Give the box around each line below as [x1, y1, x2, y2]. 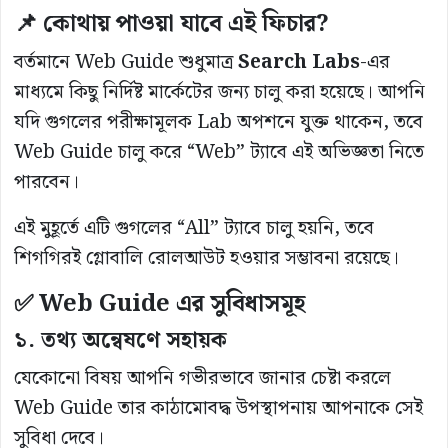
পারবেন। [14, 167, 79, 199]
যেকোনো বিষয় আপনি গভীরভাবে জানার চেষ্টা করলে [14, 363, 391, 395]
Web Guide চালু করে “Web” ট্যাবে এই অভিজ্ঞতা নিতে [14, 137, 424, 169]
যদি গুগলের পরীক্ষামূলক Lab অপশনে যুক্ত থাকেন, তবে [14, 107, 423, 139]
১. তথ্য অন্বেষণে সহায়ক [14, 323, 227, 359]
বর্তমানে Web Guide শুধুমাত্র [14, 47, 238, 79]
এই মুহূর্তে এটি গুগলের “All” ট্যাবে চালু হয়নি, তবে [14, 213, 374, 245]
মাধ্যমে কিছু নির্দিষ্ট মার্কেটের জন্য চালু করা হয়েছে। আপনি [14, 77, 425, 109]
